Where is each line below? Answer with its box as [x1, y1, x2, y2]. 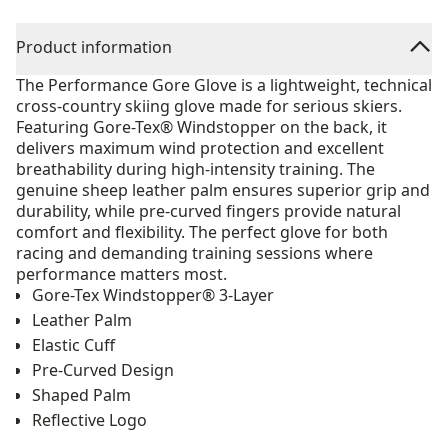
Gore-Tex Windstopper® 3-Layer [32, 284, 274, 306]
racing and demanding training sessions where [16, 242, 373, 264]
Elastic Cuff [32, 334, 115, 356]
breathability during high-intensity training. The [16, 158, 375, 180]
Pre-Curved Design [32, 359, 174, 381]
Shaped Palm [32, 384, 131, 406]
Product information [16, 36, 172, 58]
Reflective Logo [32, 409, 147, 431]
